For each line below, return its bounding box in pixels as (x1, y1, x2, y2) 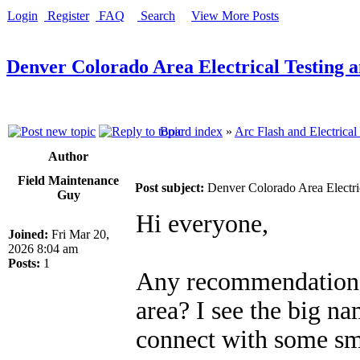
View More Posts (191, 9, 279, 22)
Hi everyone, (136, 209, 268, 238)
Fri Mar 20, (48, 227, 109, 241)
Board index (160, 124, 223, 138)
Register (44, 9, 89, 22)
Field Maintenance (18, 173, 119, 187)
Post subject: (135, 180, 204, 194)
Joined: (8, 227, 48, 241)
